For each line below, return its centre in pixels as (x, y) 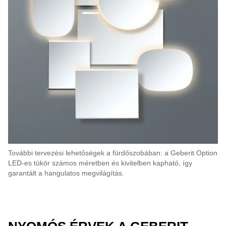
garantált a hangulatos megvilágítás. (66, 173)
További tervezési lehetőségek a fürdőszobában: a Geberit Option (113, 153)
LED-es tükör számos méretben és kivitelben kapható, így (100, 163)
